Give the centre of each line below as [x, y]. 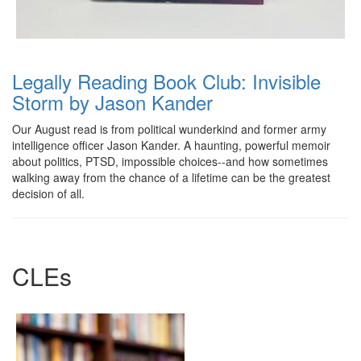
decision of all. [48, 193]
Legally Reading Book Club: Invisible [166, 81]
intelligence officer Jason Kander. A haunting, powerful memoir [171, 145]
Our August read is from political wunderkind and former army [169, 129]
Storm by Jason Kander [112, 102]
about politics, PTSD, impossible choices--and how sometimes [170, 161]
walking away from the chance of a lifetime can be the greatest [171, 177]
